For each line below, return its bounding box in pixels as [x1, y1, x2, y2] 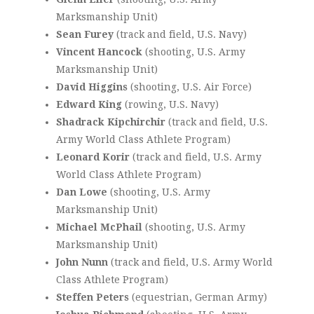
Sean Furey [56, 29, 114, 41]
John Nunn [56, 257, 108, 268]
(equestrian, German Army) [129, 292, 267, 303]
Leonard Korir [56, 151, 130, 163]
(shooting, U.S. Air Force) [128, 81, 252, 93]
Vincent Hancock [56, 46, 142, 58]
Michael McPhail [56, 221, 142, 233]
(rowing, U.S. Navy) [122, 99, 219, 111]
